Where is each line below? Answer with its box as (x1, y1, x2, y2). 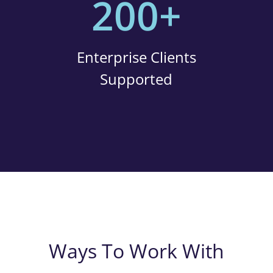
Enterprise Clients (76, 47, 196, 67)
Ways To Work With (48, 238, 224, 264)
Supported (100, 69, 173, 89)
